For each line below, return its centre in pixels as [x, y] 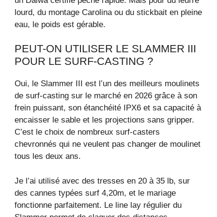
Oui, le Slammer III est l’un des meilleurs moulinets [107, 84]
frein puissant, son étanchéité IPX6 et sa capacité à [108, 108]
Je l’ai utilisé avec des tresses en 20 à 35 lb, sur [102, 181]
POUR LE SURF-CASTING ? [84, 62]
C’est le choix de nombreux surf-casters [87, 132]
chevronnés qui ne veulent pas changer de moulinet [108, 144]
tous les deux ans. [48, 156]
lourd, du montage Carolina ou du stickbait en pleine [108, 12]
